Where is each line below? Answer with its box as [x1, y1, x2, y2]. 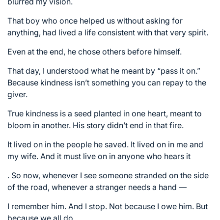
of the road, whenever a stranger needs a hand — [7, 182, 187, 192]
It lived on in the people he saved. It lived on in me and [7, 139, 203, 149]
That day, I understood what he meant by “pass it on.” [7, 65, 200, 76]
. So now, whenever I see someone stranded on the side [7, 170, 209, 180]
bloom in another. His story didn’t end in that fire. [7, 120, 184, 130]
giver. [7, 89, 27, 99]
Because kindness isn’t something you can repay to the [7, 77, 206, 87]
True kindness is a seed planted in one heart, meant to [7, 108, 202, 118]
